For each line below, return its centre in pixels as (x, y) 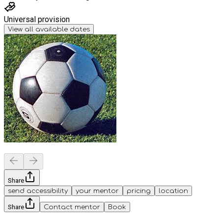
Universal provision (37, 19)
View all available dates (49, 29)
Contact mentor (72, 207)
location (173, 191)
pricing (139, 191)
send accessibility (38, 191)
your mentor (97, 191)
